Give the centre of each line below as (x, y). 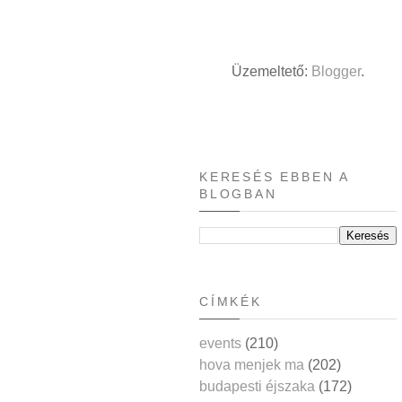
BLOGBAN (238, 193)
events (220, 343)
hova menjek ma (252, 364)
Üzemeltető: (271, 71)
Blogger (336, 71)
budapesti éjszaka (257, 386)
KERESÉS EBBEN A (275, 176)
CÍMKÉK (231, 301)
